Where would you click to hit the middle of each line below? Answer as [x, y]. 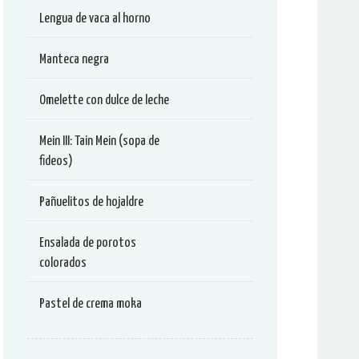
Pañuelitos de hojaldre [91, 202]
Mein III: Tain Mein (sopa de [99, 141]
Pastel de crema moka [91, 304]
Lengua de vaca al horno [95, 19]
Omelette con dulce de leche [104, 101]
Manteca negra [74, 60]
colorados [63, 263]
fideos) [56, 161]
